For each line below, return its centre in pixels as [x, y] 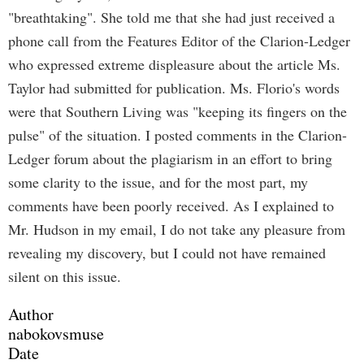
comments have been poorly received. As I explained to [171, 206]
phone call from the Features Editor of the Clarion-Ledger [179, 41]
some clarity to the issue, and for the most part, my [158, 182]
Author [31, 314]
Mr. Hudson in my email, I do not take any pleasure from [177, 229]
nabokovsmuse [56, 334]
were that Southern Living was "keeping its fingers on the [178, 111]
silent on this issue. [65, 276]
